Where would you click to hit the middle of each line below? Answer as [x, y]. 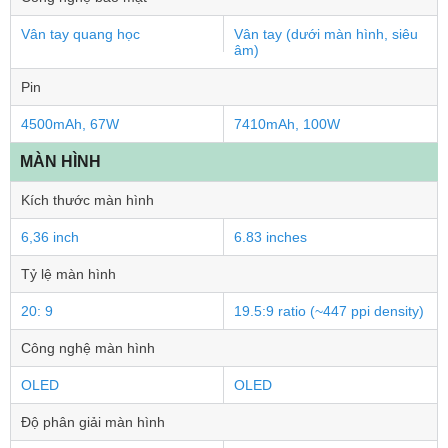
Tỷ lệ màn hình [68, 274]
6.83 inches [270, 237]
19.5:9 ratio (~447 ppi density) [329, 311]
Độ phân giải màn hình [93, 422]
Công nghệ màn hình [88, 348]
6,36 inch [50, 237]
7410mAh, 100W [287, 124]
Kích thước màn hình [87, 200]
